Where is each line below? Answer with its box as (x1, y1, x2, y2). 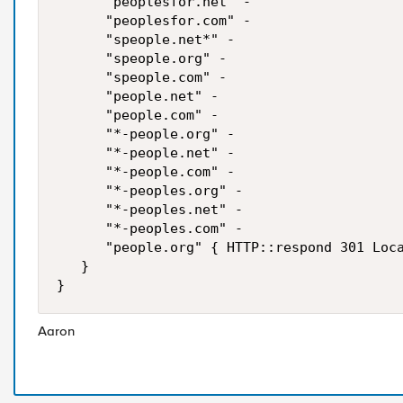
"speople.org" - (57, 50, 227, 67)
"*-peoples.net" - (57, 201, 243, 218)
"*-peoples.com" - (57, 220, 243, 237)
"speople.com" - (57, 69, 227, 85)
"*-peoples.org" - (57, 183, 243, 199)
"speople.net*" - (57, 31, 235, 48)
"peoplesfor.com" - (57, 13, 251, 29)
